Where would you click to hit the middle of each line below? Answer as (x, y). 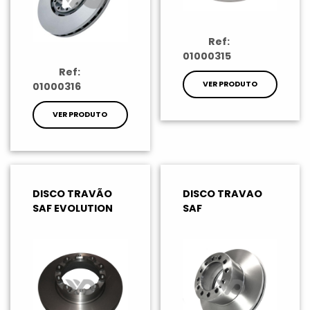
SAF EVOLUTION (73, 209)
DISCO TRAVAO (222, 194)
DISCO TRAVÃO (72, 194)
